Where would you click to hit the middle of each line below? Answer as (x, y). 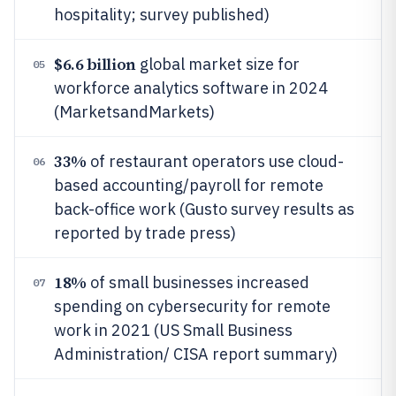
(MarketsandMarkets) (134, 112)
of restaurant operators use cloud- (215, 161)
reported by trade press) (145, 233)
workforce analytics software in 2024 (191, 88)
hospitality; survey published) (162, 15)
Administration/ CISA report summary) (196, 354)
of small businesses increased (198, 282)
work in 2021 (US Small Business (173, 330)
